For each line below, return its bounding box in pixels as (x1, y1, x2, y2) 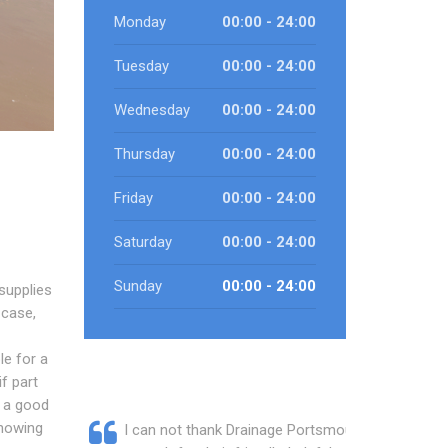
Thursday (113, 145, 175, 163)
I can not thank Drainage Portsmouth (123, 421, 366, 439)
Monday (113, 13, 166, 31)
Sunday (113, 277, 162, 295)
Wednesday (113, 101, 190, 119)
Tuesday (113, 57, 169, 75)
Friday (113, 189, 153, 207)
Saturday (113, 233, 172, 251)
